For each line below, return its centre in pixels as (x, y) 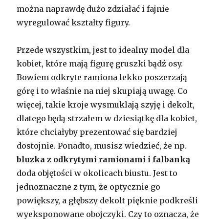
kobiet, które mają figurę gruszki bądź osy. (100, 64)
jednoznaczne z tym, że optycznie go (89, 187)
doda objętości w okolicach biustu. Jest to (97, 173)
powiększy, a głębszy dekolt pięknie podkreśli (108, 201)
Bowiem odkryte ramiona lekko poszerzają (102, 77)
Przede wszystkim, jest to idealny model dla (103, 50)
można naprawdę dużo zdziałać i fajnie (93, 9)
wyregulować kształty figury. (74, 23)
